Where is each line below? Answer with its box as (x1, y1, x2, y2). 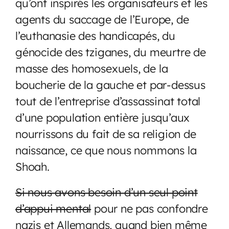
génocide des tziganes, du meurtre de (15, 44, 206, 59)
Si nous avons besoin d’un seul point (15, 185, 198, 199)
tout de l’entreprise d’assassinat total (15, 94, 201, 108)
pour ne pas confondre (91, 201, 208, 215)
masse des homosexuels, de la (15, 61, 168, 75)
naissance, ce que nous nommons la (15, 143, 197, 157)
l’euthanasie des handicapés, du (15, 28, 175, 42)
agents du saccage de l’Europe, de (15, 12, 189, 26)
